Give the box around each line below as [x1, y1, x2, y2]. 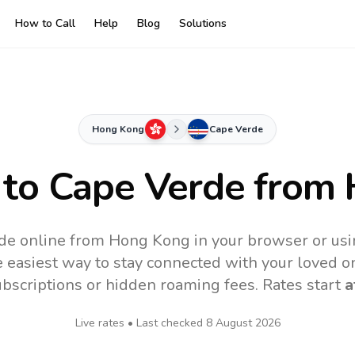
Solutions [179, 16, 227, 31]
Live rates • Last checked [74, 315, 206, 330]
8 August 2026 [205, 315, 281, 330]
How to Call [15, 16, 75, 31]
